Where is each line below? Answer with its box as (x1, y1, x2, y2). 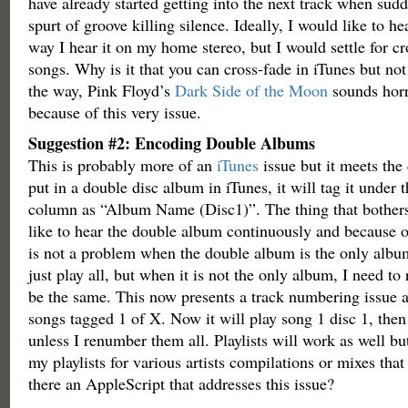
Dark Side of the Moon (174, 79, 328, 101)
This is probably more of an (27, 154, 217, 176)
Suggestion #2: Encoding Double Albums (27, 131, 315, 155)
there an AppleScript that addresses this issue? (27, 372, 334, 394)
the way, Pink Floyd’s (27, 79, 175, 101)
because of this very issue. (27, 101, 201, 123)
